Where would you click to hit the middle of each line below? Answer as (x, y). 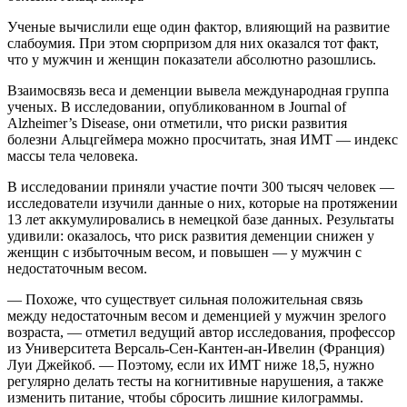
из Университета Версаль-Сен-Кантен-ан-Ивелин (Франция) (196, 348)
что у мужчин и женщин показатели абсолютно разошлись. (192, 59)
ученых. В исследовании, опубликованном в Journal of (177, 106)
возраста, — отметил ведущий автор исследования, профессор (201, 332)
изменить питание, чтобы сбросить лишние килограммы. (185, 397)
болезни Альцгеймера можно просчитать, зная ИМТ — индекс (203, 139)
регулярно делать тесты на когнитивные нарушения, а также (195, 381)
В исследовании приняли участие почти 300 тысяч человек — (201, 186)
